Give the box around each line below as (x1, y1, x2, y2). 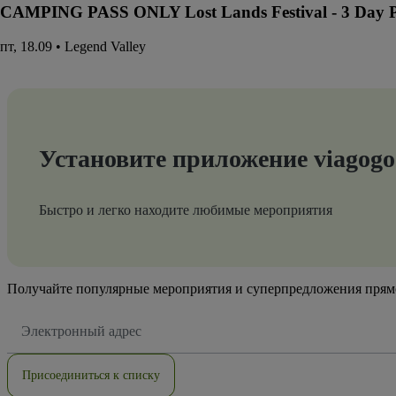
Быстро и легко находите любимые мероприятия (39, 202, 332, 217)
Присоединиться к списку (22, 368, 160, 382)
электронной (20, 328, 76, 341)
